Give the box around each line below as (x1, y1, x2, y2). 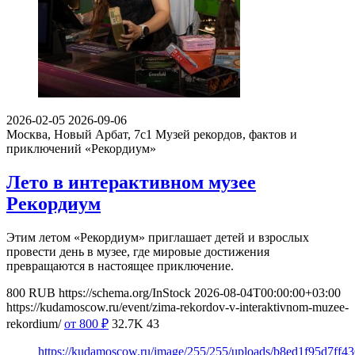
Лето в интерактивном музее (6, 172, 256, 193)
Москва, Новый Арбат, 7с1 (6, 128, 152, 142)
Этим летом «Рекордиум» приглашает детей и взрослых (6, 231, 309, 245)
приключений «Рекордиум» (6, 142, 156, 156)
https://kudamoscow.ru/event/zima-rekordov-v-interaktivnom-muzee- (6, 300, 349, 315)
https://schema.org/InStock (59, 286, 191, 300)
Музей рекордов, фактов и (155, 128, 297, 142)
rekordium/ (6, 317, 61, 331)
